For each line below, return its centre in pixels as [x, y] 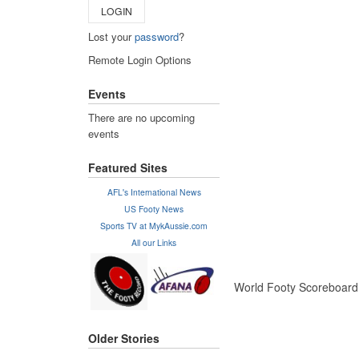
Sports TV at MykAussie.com [154, 225]
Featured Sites [128, 168]
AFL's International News [154, 192]
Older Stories [124, 339]
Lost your [111, 36]
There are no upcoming [141, 117]
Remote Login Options [140, 59]
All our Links [154, 242]
